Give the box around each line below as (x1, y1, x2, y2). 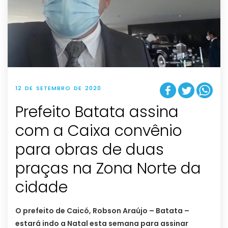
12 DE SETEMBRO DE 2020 (15, 84, 101, 93)
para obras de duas (15, 139, 164, 161)
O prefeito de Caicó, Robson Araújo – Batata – (15, 206, 189, 216)
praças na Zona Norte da (15, 158, 201, 180)
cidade (15, 177, 68, 198)
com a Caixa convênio (15, 120, 182, 142)
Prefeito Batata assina (15, 101, 179, 123)
